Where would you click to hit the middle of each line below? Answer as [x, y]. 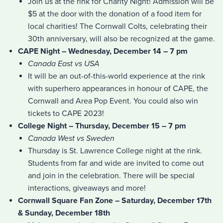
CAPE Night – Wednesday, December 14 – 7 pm [103, 51]
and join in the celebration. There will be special [111, 175]
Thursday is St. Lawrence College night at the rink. [115, 151]
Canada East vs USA [64, 63]
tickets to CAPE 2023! [66, 113]
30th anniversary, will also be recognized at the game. [121, 39]
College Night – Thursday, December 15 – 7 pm [102, 126]
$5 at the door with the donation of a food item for [115, 14]
